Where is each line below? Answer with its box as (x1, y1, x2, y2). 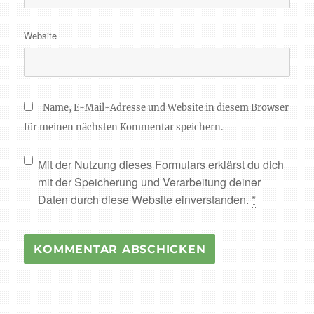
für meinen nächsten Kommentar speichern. (24, 121, 224, 134)
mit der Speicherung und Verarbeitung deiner (38, 174, 261, 191)
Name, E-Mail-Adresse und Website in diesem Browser (43, 102, 289, 114)
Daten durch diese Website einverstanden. (38, 191, 252, 208)
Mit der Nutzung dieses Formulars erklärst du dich (38, 156, 285, 173)
